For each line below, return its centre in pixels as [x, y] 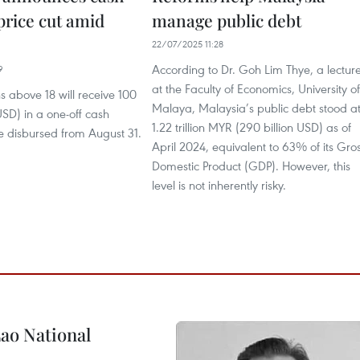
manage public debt [227, 20]
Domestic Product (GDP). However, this [251, 166]
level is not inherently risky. [219, 185]
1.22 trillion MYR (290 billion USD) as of [252, 127]
